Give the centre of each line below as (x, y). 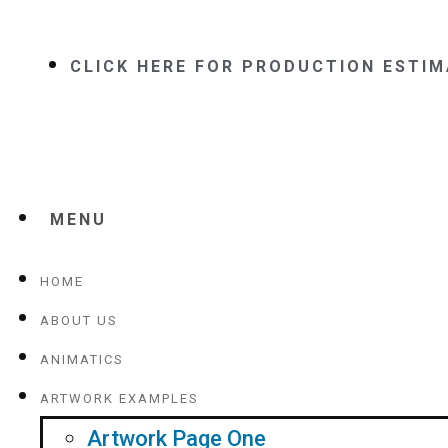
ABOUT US (79, 320)
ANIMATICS (82, 359)
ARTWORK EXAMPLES (119, 398)
